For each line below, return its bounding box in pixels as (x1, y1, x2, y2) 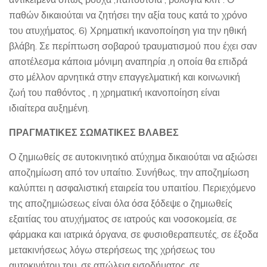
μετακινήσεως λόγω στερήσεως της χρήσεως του (9, 243, 215, 256)
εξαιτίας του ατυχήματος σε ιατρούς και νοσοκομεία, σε (9, 212, 237, 225)
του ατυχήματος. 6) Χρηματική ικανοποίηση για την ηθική (9, 24, 247, 36)
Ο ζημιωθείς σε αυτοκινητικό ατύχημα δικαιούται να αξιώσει (9, 150, 257, 163)
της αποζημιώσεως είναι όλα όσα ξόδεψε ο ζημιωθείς (9, 197, 232, 209)
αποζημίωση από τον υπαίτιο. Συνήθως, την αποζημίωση (9, 166, 249, 178)
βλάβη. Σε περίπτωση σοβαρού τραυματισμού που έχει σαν (9, 39, 257, 52)
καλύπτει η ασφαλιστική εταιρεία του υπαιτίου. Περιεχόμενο (9, 181, 256, 194)
